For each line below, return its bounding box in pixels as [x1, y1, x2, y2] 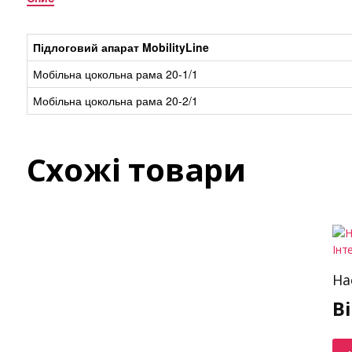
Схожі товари [26, 148, 247, 191]
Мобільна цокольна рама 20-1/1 [32, 66, 198, 82]
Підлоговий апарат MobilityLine [32, 39, 209, 55]
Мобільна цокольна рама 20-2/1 [32, 93, 198, 108]
